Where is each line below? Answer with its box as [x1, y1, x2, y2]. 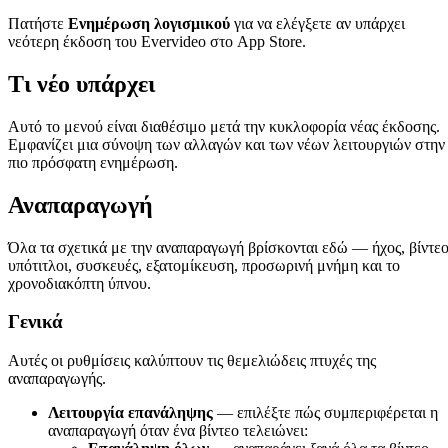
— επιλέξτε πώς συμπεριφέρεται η [213, 403, 438, 421]
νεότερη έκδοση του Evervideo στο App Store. [8, 32, 306, 50]
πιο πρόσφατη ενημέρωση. [8, 153, 178, 171]
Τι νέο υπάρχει [8, 70, 155, 97]
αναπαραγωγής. [8, 369, 106, 387]
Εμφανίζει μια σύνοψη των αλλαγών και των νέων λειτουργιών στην [8, 135, 445, 153]
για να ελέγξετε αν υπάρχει [230, 14, 405, 32]
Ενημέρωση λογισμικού [68, 14, 230, 32]
